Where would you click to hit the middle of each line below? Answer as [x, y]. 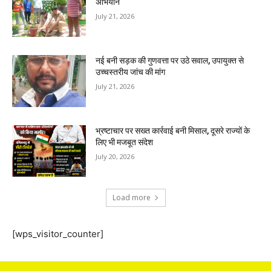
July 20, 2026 [115, 156]
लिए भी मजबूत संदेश [125, 142]
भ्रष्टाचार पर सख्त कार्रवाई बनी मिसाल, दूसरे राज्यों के [173, 130]
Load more [131, 198]
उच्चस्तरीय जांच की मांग [131, 72]
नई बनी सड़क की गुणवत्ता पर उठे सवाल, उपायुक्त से [170, 60]
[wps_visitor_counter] [58, 234]
